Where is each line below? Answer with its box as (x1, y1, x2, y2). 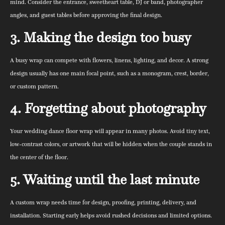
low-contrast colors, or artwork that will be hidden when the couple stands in (10, 140, 212, 148)
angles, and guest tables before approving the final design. (10, 11, 162, 19)
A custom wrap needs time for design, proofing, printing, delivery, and (10, 198, 196, 206)
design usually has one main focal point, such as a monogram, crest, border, (10, 69, 209, 77)
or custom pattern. (10, 82, 59, 90)
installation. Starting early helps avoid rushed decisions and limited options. (10, 211, 212, 219)
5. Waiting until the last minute (10, 170, 199, 188)
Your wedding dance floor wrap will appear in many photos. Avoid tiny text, (10, 127, 210, 135)
